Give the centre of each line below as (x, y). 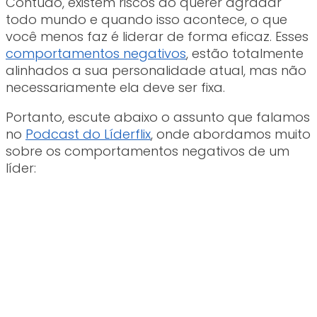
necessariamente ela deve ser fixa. (115, 88)
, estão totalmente (245, 54)
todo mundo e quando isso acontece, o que (146, 20)
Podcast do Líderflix (88, 134)
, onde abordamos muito (231, 134)
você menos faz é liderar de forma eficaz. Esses (157, 37)
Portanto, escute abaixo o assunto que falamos (158, 117)
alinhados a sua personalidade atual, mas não (156, 71)
